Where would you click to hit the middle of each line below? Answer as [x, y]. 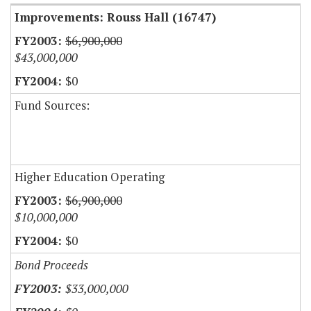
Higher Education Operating [90, 177]
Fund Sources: [52, 106]
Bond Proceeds [51, 265]
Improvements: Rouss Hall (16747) [115, 17]
